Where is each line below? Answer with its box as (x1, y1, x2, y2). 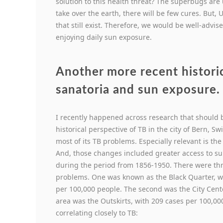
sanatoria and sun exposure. (56, 84, 220, 97)
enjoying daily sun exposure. (56, 32, 152, 42)
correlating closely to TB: (56, 208, 138, 218)
